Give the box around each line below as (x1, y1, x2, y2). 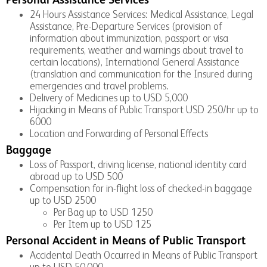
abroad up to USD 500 (30, 170, 123, 182)
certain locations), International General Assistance (30, 55, 240, 68)
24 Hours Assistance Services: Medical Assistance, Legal (30, 8, 253, 20)
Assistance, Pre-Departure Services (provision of (30, 20, 222, 32)
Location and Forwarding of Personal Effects (30, 127, 208, 139)
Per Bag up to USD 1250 (54, 206, 153, 218)
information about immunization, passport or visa (30, 32, 228, 44)
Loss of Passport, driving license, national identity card (30, 158, 247, 170)
